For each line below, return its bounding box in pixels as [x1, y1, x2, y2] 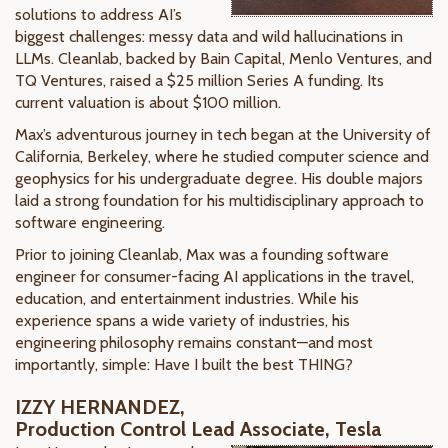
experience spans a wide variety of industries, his [15, 311, 350, 330]
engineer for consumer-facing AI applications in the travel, [15, 267, 414, 286]
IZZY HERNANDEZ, [15, 395, 185, 419]
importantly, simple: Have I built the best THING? [15, 355, 353, 374]
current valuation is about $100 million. [15, 93, 281, 112]
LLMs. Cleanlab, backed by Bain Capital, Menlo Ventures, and [15, 49, 432, 68]
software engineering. [15, 213, 165, 232]
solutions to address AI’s [15, 5, 182, 24]
